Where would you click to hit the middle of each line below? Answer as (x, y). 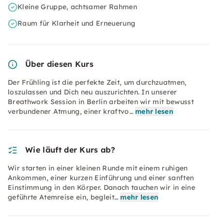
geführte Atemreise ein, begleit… (63, 197)
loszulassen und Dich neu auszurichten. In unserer (93, 92)
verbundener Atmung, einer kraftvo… (70, 111)
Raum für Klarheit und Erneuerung (77, 23)
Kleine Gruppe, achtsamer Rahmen (77, 7)
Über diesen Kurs (60, 64)
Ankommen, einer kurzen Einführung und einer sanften (101, 178)
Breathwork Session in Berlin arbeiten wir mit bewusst (101, 102)
